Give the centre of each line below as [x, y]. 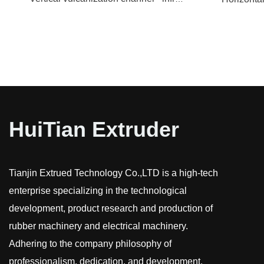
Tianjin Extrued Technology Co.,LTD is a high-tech [113, 173]
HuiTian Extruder [94, 130]
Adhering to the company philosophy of [90, 244]
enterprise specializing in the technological [98, 191]
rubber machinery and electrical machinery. [98, 226]
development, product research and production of [111, 209]
